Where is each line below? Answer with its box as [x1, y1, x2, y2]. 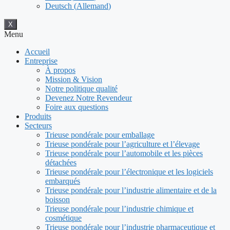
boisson [45, 195, 70, 204]
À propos [45, 66, 75, 75]
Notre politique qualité [45, 84, 118, 93]
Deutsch [45, 2, 72, 11]
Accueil [25, 47, 50, 56]
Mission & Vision [45, 75, 102, 84]
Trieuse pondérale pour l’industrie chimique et [45, 204, 194, 214]
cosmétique [45, 214, 82, 223]
